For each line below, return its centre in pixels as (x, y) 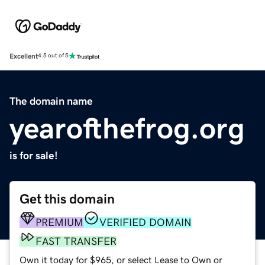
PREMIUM (59, 222)
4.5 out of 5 (53, 56)
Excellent (24, 56)
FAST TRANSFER (76, 241)
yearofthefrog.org (127, 128)
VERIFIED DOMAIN (146, 222)
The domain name (51, 101)
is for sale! (34, 155)
